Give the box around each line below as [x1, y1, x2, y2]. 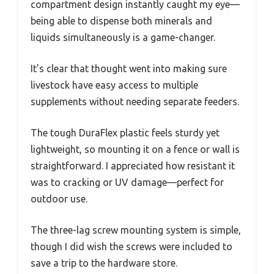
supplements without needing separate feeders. [31, 95, 239, 107]
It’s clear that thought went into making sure [31, 62, 227, 74]
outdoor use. [31, 193, 87, 204]
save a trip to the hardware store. [31, 257, 177, 268]
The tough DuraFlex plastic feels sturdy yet [31, 127, 220, 138]
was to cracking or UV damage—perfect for [31, 176, 224, 188]
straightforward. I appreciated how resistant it [31, 160, 235, 171]
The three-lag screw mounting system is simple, [31, 224, 241, 235]
